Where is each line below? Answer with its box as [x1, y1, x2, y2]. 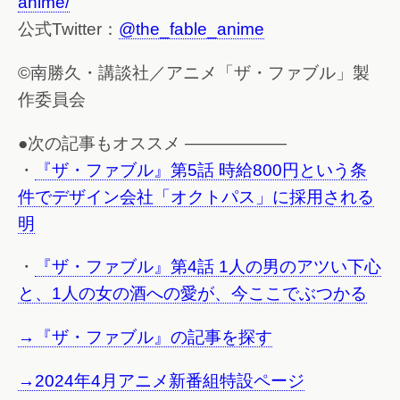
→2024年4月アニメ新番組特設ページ [18, 371, 304, 390]
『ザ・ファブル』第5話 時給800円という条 [35, 160, 367, 179]
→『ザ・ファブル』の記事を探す [18, 328, 272, 347]
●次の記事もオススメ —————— [18, 133, 287, 153]
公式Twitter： [18, 20, 119, 39]
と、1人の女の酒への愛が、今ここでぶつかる [18, 284, 367, 304]
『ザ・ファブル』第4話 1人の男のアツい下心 [35, 257, 381, 277]
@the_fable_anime [119, 20, 264, 39]
